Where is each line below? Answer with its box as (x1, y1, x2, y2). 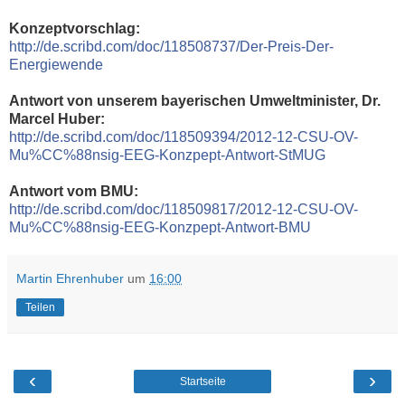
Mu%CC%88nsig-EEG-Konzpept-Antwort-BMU (9, 219, 311, 235)
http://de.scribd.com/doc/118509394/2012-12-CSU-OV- (9, 128, 358, 145)
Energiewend (9, 56, 95, 72)
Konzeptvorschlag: (9, 20, 140, 36)
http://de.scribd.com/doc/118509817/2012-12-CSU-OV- (9, 201, 358, 217)
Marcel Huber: (9, 110, 105, 127)
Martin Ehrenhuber (16, 270, 124, 286)
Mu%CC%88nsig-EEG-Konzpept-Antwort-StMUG (9, 146, 325, 163)
